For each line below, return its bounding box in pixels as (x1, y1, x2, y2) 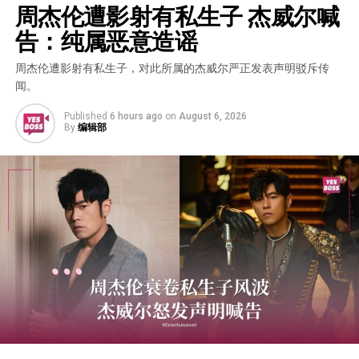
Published (63, 111, 107, 123)
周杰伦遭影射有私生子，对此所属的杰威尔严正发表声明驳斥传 (14, 62, 329, 76)
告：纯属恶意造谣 (14, 22, 198, 57)
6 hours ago (109, 111, 163, 123)
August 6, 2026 (178, 111, 247, 123)
